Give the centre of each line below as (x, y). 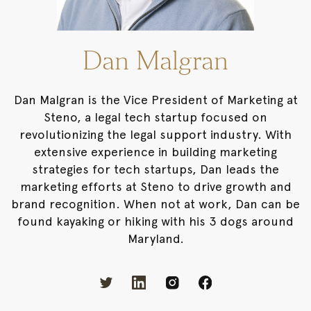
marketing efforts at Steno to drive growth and (155, 186)
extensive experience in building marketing (155, 151)
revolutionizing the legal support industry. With (155, 134)
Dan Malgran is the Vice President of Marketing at (155, 99)
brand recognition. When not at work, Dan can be (155, 203)
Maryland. (155, 238)
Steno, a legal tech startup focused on (155, 117)
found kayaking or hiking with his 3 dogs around (155, 221)
